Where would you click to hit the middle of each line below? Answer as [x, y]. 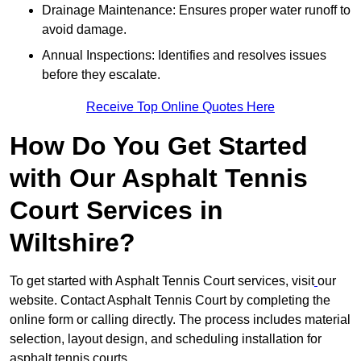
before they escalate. [101, 75]
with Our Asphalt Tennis [159, 178]
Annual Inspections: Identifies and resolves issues [184, 56]
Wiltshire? [73, 243]
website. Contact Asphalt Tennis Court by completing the [170, 301]
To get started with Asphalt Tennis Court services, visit [162, 281]
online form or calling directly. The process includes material [180, 320]
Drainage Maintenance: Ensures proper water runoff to [196, 10]
